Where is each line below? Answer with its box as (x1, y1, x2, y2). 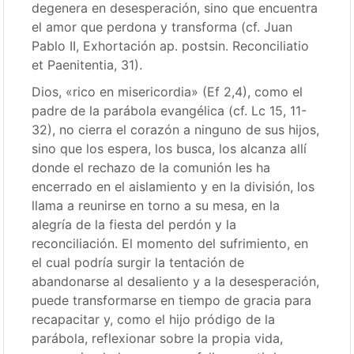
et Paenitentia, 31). (32, 57, 143, 73)
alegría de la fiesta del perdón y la (32, 217, 237, 232)
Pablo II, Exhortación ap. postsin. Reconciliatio (32, 38, 310, 54)
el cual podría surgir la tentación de (32, 254, 245, 270)
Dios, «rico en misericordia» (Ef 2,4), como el (32, 84, 303, 100)
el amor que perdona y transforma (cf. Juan (32, 19, 293, 35)
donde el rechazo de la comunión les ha (32, 160, 271, 175)
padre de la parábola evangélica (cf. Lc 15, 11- (32, 103, 307, 119)
